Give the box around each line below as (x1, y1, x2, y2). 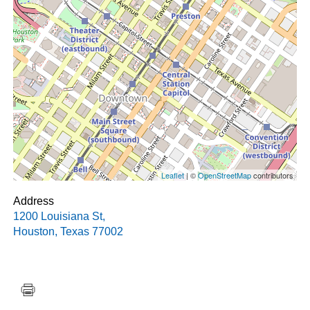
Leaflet (161, 170, 184, 181)
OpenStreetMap (197, 170, 251, 181)
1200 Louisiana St (13, 210, 103, 223)
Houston (13, 226, 55, 238)
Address (13, 195, 55, 208)
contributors (250, 170, 293, 181)
